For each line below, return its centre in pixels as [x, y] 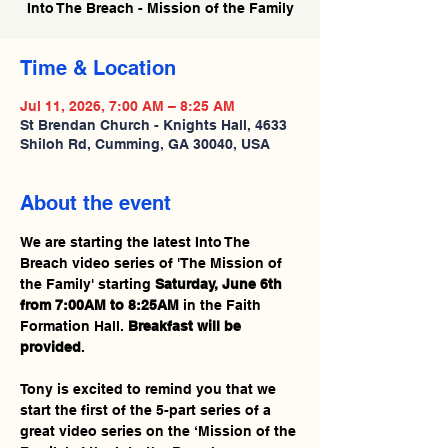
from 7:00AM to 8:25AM [99, 305]
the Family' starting [87, 284]
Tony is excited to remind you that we [150, 389]
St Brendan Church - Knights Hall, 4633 [153, 125]
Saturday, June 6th [220, 284]
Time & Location [98, 68]
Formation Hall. [74, 326]
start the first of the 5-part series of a [147, 410]
